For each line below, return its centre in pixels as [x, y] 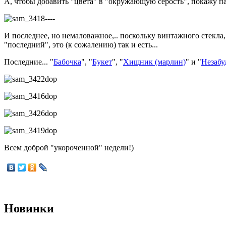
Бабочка [67, 62]
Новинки [29, 208]
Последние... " [29, 62]
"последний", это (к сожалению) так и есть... [81, 45]
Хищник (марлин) [154, 62]
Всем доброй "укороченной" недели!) [69, 148]
